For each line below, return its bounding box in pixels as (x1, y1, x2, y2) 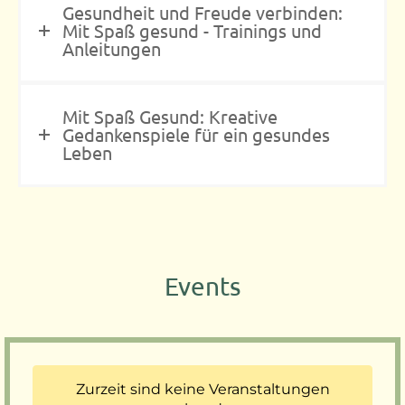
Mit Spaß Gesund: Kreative (62, 105, 278, 127)
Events (165, 270, 240, 301)
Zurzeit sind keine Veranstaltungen (75, 380, 330, 398)
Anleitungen (62, 37, 161, 60)
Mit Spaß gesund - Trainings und (62, 19, 322, 42)
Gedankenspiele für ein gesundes (62, 123, 330, 146)
